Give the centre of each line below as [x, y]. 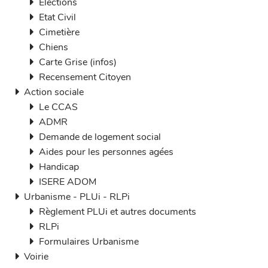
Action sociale [54, 92]
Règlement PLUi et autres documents [118, 212]
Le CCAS [58, 107]
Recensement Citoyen [85, 77]
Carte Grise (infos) [78, 62]
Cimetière [59, 32]
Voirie [36, 257]
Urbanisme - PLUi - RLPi [77, 197]
